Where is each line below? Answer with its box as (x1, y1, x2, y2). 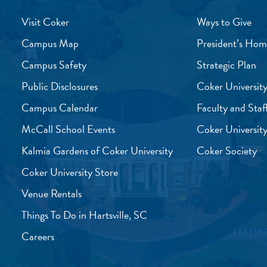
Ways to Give (196, 14, 252, 30)
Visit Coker (21, 14, 69, 30)
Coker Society (196, 142, 257, 159)
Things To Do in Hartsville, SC (21, 207, 147, 223)
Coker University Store (21, 164, 118, 180)
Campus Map (21, 35, 79, 51)
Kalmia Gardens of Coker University (21, 142, 173, 159)
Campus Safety (21, 57, 86, 73)
